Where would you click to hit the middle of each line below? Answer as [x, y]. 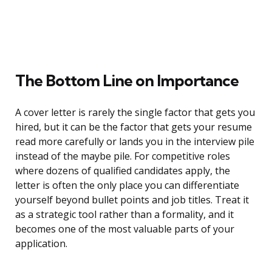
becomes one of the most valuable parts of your [125, 229]
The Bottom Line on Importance [127, 81]
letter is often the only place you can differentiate [127, 185]
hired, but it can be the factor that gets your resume [134, 127]
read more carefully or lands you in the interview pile [135, 142]
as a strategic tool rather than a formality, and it [124, 215]
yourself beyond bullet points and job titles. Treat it [132, 200]
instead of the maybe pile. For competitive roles [123, 156]
